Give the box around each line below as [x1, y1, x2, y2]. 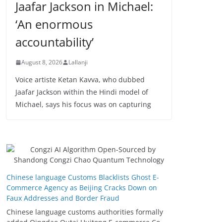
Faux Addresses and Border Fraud [6, 193, 119, 203]
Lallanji [68, 58, 88, 67]
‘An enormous [15, 16, 93, 33]
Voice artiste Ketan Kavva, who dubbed [15, 75, 145, 85]
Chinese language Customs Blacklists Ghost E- [6, 172, 159, 182]
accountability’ [15, 34, 94, 51]
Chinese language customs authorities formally [6, 207, 163, 217]
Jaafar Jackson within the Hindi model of [15, 87, 148, 97]
